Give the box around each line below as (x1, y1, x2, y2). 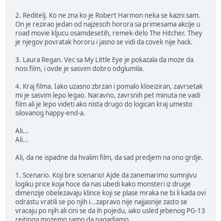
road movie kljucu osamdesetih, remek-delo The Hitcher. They (15, 29, 202, 38)
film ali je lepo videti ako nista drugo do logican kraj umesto (15, 100, 192, 109)
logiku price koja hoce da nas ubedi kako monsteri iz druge (15, 180, 191, 189)
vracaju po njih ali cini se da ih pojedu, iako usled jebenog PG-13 (15, 206, 205, 216)
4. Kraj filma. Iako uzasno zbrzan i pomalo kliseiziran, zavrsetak (15, 82, 203, 91)
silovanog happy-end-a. (15, 109, 85, 118)
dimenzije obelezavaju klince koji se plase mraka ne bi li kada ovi (15, 188, 206, 198)
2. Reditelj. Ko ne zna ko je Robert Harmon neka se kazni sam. (15, 11, 200, 20)
